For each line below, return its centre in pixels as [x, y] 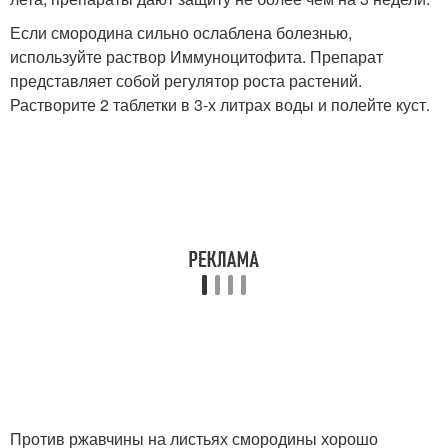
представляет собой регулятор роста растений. [186, 80]
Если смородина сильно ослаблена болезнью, [181, 32]
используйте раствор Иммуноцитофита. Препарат [196, 56]
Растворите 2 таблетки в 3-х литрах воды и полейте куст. [220, 104]
